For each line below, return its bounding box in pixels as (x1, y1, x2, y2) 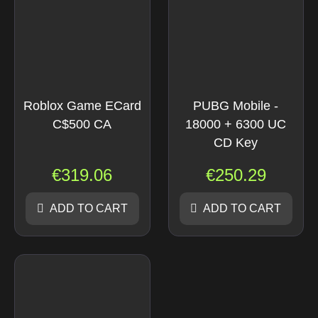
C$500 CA (53, 116, 112, 131)
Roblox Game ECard (23, 98, 141, 113)
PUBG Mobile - (193, 98, 279, 113)
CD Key (214, 135, 258, 150)
